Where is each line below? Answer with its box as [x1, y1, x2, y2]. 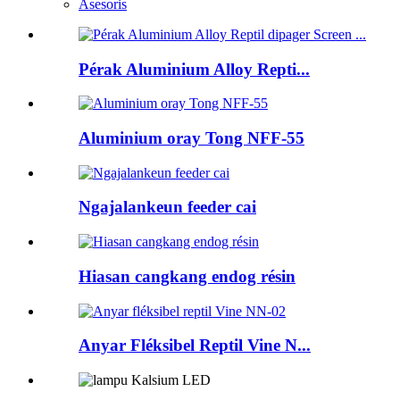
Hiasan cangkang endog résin [79, 266, 296, 286]
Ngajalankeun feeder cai [79, 197, 256, 217]
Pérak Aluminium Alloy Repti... [79, 59, 310, 79]
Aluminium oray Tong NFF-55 [79, 128, 304, 147]
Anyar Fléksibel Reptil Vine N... [79, 336, 311, 355]
